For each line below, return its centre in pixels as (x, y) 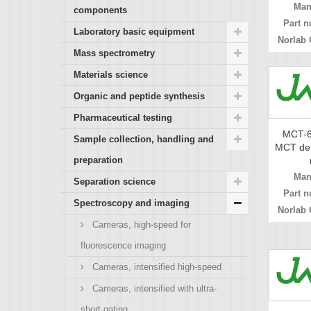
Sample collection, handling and (144, 139)
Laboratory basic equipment (134, 31)
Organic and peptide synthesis (139, 96)
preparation (98, 160)
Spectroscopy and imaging (132, 203)
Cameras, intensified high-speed (155, 267)
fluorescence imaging (123, 245)
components (100, 10)
